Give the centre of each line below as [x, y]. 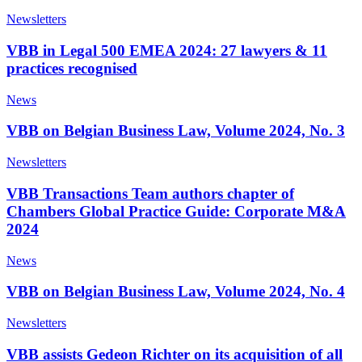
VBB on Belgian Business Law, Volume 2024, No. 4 [176, 292]
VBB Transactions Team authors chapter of [150, 193]
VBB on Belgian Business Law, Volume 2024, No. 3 [176, 131]
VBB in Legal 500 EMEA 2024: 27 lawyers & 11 [167, 50]
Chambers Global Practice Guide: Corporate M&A [176, 211]
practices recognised [72, 68]
